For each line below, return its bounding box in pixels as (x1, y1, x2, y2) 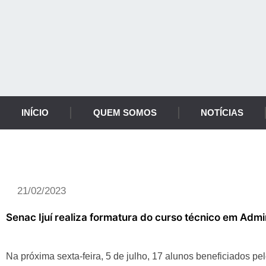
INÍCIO (21, 107, 49, 118)
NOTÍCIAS (201, 107, 244, 118)
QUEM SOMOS (93, 107, 157, 118)
